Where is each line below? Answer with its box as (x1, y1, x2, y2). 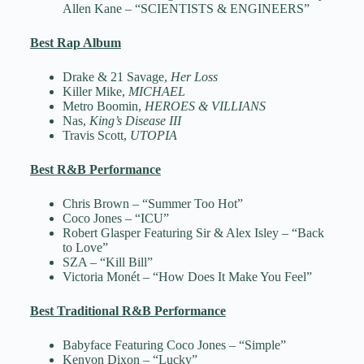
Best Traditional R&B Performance (29, 304, 226, 318)
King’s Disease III (89, 114, 181, 128)
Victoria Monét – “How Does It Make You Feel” (62, 270, 312, 284)
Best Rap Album (29, 36, 121, 50)
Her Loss (170, 70, 218, 84)
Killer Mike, (62, 84, 128, 99)
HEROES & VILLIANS (144, 99, 266, 114)
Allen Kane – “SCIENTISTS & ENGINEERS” (62, 2, 310, 16)
